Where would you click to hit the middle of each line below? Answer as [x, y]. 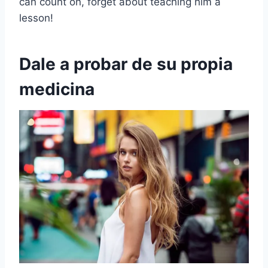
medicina [57, 89]
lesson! [36, 18]
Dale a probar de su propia [126, 64]
